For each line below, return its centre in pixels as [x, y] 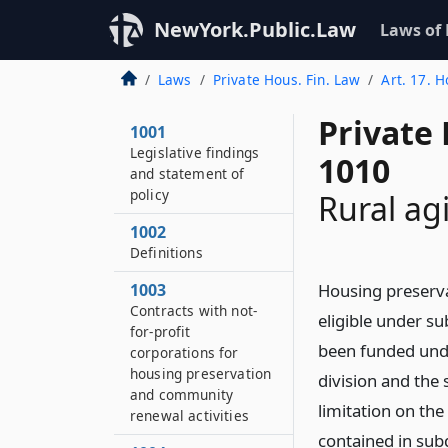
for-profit [160, 331]
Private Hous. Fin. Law [286, 79]
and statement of [187, 173]
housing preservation [201, 373]
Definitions [166, 252]
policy [149, 194]
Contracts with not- [194, 310]
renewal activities [189, 415]
